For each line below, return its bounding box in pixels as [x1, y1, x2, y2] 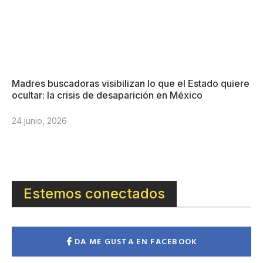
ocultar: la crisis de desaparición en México [12, 89, 203, 102]
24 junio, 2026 [12, 116, 67, 126]
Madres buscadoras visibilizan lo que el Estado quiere [12, 77, 249, 90]
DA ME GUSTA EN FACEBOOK [74, 234, 198, 247]
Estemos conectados [23, 185, 165, 203]
